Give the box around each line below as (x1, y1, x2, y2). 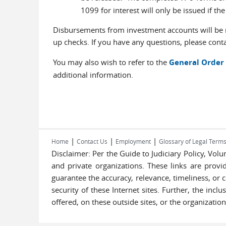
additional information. (52, 70, 133, 80)
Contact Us (77, 137, 107, 145)
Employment (116, 137, 151, 145)
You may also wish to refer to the (52, 57, 169, 67)
